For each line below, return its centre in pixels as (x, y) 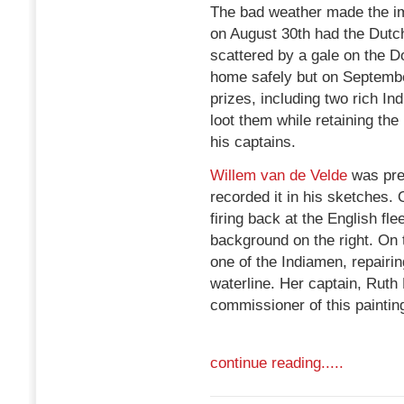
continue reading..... (277, 363)
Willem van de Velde (279, 175)
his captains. (253, 142)
